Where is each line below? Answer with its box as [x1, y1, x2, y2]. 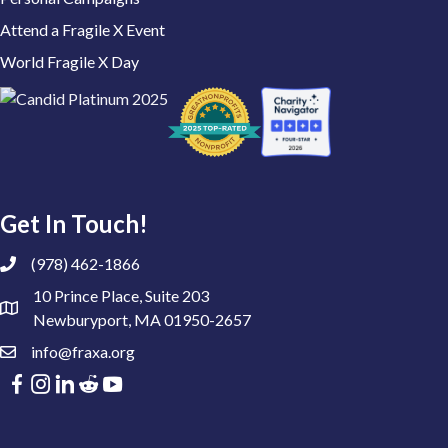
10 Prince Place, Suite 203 [33, 286, 209, 305]
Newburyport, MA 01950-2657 [33, 310, 251, 329]
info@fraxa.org [31, 342, 135, 361]
